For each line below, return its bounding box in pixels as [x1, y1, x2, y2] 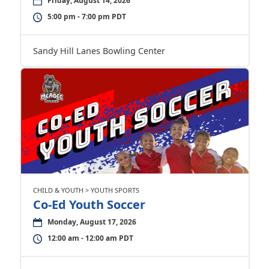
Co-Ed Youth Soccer [32, 196, 145, 213]
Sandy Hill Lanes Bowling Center [32, 44, 165, 56]
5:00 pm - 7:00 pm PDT [47, 11, 126, 22]
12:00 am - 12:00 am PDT [47, 232, 133, 243]
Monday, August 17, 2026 [47, 216, 136, 227]
